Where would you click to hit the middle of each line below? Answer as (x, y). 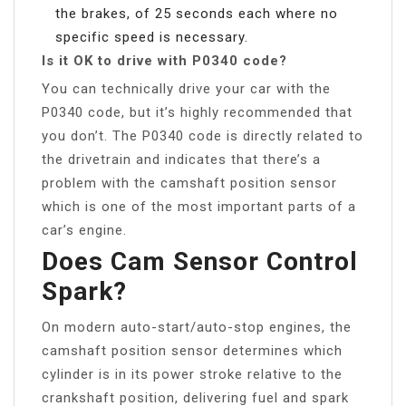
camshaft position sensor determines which (192, 350)
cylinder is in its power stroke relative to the (192, 374)
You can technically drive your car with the (186, 88)
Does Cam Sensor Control (200, 261)
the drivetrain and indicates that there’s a (181, 159)
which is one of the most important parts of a (199, 206)
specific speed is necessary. (152, 37)
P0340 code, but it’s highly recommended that (197, 112)
